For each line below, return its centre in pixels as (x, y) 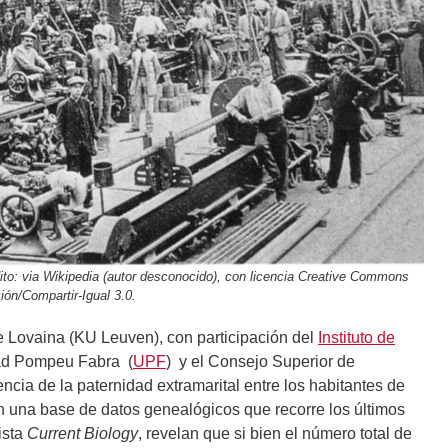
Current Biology (82, 434)
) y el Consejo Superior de (260, 362)
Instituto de (356, 338)
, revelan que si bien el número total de (275, 434)
